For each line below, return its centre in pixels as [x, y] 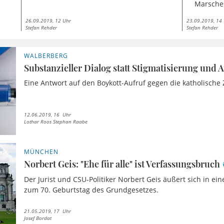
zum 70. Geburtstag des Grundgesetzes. [91, 189]
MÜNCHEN [41, 152]
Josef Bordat [38, 218]
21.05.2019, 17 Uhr [48, 211]
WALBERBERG [46, 55]
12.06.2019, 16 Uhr [48, 115]
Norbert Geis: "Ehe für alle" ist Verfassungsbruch [122, 164]
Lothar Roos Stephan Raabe [56, 122]
